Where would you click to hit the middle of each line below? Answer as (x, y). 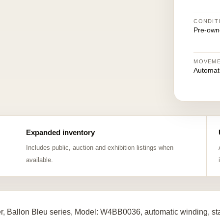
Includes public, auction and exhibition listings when (99, 148)
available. (39, 160)
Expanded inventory (60, 132)
